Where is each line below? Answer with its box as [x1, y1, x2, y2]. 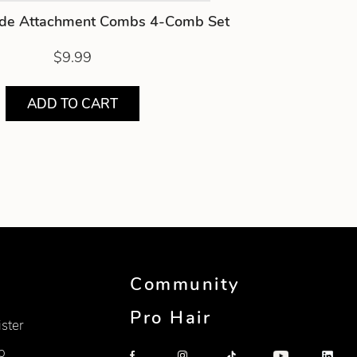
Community [130, 272, 240, 296]
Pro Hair [130, 306, 212, 331]
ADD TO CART [26, 94, 118, 113]
